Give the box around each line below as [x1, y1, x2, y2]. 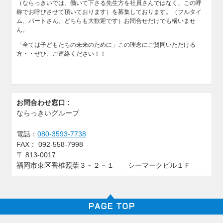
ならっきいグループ [16, 109, 80, 117]
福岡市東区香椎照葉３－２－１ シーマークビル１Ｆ [16, 161, 191, 170]
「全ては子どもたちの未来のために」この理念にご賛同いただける [16, 41, 196, 49]
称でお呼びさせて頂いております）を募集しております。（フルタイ [16, 8, 202, 16]
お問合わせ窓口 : [16, 99, 72, 107]
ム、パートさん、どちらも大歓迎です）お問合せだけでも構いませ [16, 17, 196, 25]
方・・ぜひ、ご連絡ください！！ [16, 50, 107, 58]
